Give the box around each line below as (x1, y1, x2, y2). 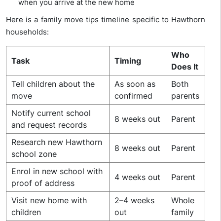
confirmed (114, 91, 152, 101)
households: (6, 27, 49, 37)
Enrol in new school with (11, 166, 103, 177)
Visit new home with (11, 195, 87, 206)
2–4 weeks (114, 195, 154, 206)
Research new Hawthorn (11, 137, 102, 147)
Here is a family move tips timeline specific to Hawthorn (6, 15, 205, 25)
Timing (114, 56, 141, 66)
